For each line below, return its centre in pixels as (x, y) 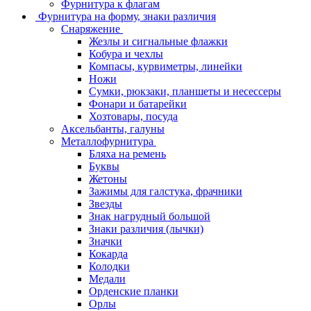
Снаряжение (91, 28)
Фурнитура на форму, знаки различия (127, 16)
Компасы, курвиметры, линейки (166, 66)
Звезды (106, 203)
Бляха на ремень (127, 153)
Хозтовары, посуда (133, 116)
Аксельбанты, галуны (113, 128)
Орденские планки (134, 291)
